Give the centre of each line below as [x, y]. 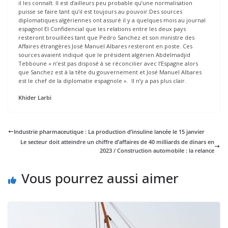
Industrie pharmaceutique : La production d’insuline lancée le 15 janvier [109, 132]
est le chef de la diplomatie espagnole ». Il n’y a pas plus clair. [102, 80]
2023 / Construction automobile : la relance [157, 151]
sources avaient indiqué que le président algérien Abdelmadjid [104, 54]
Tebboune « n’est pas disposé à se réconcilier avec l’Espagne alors [108, 63]
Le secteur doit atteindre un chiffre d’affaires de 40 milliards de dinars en [117, 142]
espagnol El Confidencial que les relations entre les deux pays [102, 28]
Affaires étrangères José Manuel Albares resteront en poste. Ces [105, 46]
